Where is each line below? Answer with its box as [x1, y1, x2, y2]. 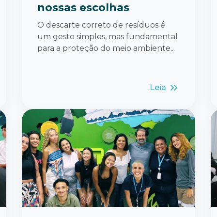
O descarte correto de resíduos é [37, 20, 165, 30]
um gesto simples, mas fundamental [37, 31, 178, 41]
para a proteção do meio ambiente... [37, 43, 175, 53]
